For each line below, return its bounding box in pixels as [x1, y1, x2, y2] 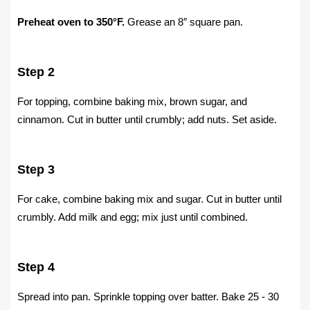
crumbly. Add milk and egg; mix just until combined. [17, 210, 248, 223]
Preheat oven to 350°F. [17, 15, 125, 28]
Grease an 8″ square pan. [125, 15, 243, 28]
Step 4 [17, 259, 55, 274]
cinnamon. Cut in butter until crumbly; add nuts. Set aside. [17, 113, 277, 125]
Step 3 [17, 162, 55, 176]
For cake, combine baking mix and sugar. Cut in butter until [17, 192, 282, 205]
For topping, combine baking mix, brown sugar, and [17, 95, 247, 107]
